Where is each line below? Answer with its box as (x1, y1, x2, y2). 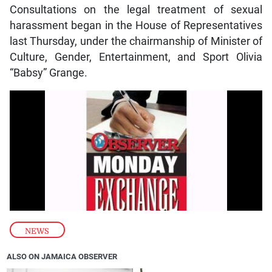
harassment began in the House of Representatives (9, 19, 263, 32)
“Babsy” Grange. (9, 67, 87, 80)
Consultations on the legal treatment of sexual (9, 4, 263, 16)
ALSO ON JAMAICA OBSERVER (7, 252, 118, 262)
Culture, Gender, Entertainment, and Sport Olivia (9, 51, 263, 64)
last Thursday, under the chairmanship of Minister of (9, 35, 263, 48)
